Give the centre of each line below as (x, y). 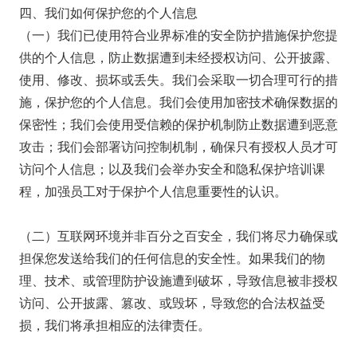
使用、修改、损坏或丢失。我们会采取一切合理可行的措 (178, 80)
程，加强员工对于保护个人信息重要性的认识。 (153, 191)
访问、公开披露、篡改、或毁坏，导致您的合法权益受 (172, 303)
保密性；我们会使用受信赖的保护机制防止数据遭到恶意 (178, 124)
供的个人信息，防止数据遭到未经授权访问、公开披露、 (178, 57)
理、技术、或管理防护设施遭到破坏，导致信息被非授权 (178, 280)
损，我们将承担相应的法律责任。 (115, 325)
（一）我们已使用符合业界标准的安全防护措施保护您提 (178, 35)
